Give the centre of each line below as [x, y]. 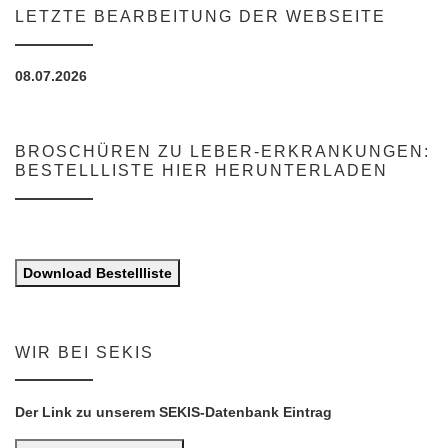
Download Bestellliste [97, 273]
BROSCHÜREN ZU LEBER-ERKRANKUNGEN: [222, 152]
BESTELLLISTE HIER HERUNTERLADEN [201, 171]
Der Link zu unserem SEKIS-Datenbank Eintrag [173, 411]
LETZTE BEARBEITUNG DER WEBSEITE [200, 16]
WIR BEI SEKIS [84, 352]
